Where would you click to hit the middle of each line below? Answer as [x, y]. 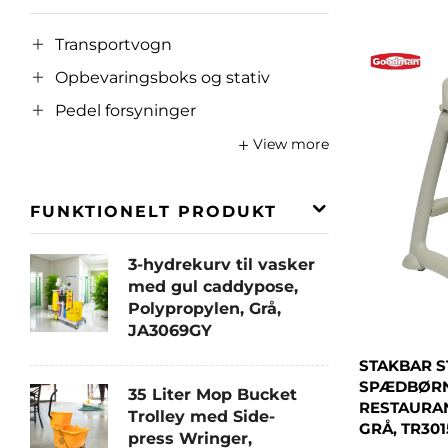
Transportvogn [113, 45]
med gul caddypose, [213, 286]
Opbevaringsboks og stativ [162, 78]
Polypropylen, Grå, [204, 308]
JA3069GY [170, 330]
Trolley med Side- [201, 416]
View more [290, 143]
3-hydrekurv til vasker [221, 264]
